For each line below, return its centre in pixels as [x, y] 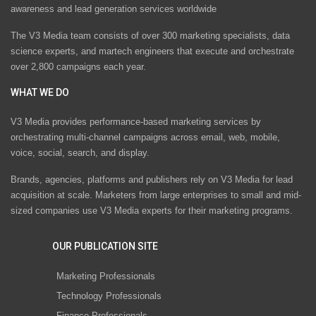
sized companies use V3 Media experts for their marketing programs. [152, 211]
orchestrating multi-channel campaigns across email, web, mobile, [145, 138]
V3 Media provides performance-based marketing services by [136, 122]
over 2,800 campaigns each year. [78, 66]
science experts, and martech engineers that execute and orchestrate [152, 51]
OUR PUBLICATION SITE [105, 247]
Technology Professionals [109, 296]
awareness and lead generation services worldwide [114, 8]
